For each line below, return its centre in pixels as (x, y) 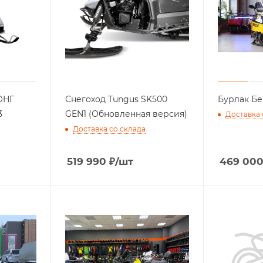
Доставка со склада (109, 129)
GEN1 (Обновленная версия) (126, 114)
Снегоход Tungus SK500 (116, 99)
